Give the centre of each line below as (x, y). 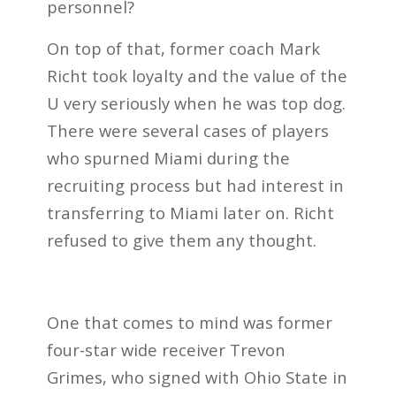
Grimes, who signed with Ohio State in (197, 377)
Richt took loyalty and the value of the (197, 75)
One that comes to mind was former (189, 323)
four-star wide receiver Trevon (166, 350)
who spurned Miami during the (168, 157)
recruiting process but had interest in (195, 185)
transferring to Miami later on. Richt (190, 212)
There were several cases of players (187, 130)
